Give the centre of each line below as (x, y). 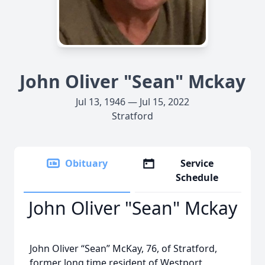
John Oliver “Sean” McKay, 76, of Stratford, (123, 248)
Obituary (86, 163)
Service (197, 163)
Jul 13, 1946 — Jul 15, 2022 (132, 102)
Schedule (197, 177)
